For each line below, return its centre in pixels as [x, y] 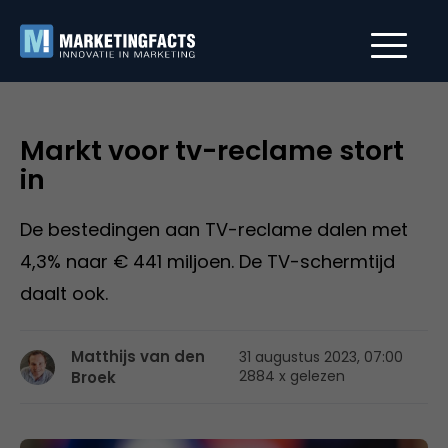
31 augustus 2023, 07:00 [321, 357]
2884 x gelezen [292, 376]
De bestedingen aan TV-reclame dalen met [214, 229]
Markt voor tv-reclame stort [212, 150]
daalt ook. [64, 293]
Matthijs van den [138, 356]
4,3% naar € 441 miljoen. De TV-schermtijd [207, 261]
